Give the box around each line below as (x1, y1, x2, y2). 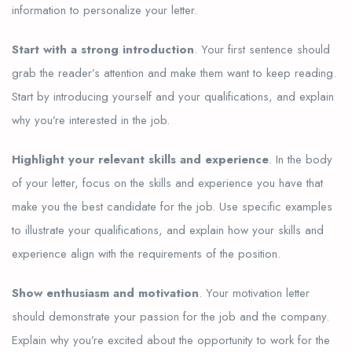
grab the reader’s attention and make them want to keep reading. (12, 64, 336, 82)
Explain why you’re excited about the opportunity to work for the (12, 331, 330, 349)
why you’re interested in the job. (12, 111, 170, 129)
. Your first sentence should (194, 40, 330, 58)
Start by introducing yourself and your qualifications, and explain (12, 87, 334, 105)
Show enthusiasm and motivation (12, 284, 199, 302)
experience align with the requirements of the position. (12, 244, 280, 262)
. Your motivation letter (199, 284, 310, 302)
